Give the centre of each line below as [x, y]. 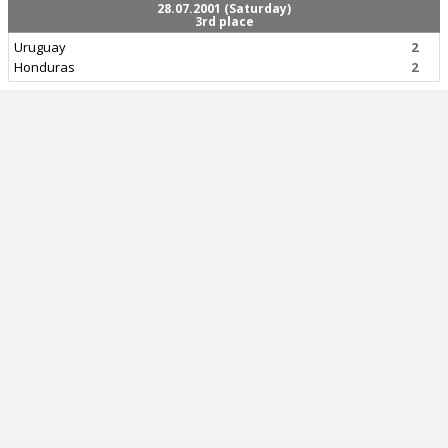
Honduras [44, 67]
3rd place [224, 21]
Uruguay [40, 47]
